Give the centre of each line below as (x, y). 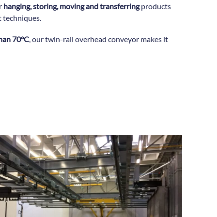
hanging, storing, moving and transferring (72, 6)
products (155, 6)
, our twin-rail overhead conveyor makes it (99, 39)
